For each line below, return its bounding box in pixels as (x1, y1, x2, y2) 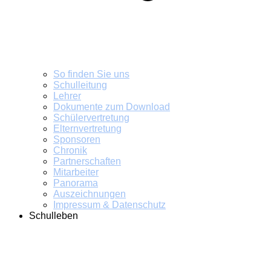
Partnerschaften (53, 156, 121, 166)
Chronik (53, 145, 87, 155)
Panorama (53, 178, 98, 188)
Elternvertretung (53, 123, 122, 134)
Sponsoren (53, 134, 100, 145)
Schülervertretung (53, 113, 129, 123)
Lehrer (53, 91, 81, 101)
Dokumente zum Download (53, 102, 170, 112)
